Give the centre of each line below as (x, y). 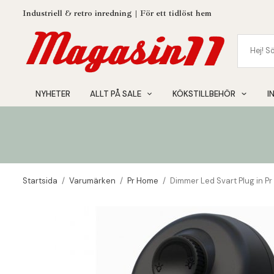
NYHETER (53, 94)
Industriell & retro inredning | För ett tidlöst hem (117, 13)
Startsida (40, 181)
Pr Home (143, 181)
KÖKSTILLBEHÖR (204, 94)
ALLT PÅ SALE (116, 94)
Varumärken (92, 181)
